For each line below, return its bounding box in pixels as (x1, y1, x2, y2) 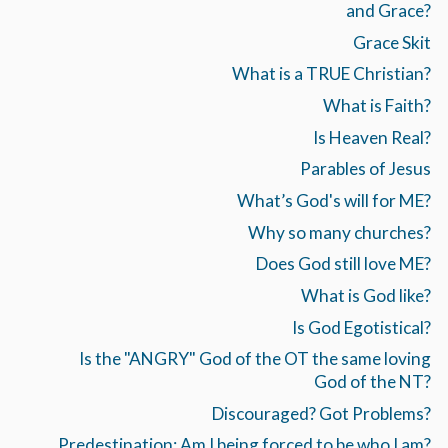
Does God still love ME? (255, 253, 431, 275)
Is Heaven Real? (312, 126, 431, 148)
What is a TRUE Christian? (231, 63, 431, 85)
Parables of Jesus (299, 158, 431, 180)
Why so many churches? (247, 221, 431, 243)
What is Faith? (322, 94, 431, 116)
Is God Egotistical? (291, 316, 431, 338)
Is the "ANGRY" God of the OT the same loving (78, 348, 431, 370)
